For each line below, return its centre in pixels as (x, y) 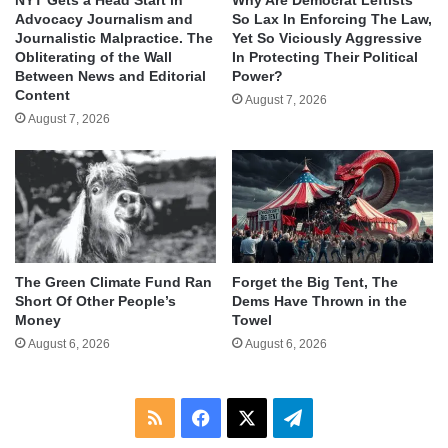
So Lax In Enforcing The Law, (332, 18)
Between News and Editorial (110, 75)
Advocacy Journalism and (104, 18)
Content (42, 94)
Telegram (338, 416)
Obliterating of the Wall (93, 56)
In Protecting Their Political (325, 56)
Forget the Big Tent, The (315, 281)
